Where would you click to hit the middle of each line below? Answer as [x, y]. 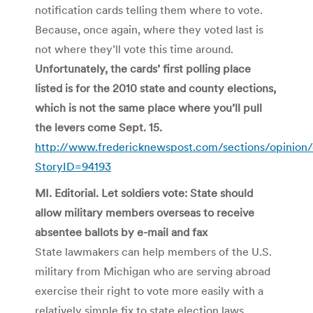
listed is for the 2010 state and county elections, [155, 88]
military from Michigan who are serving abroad [153, 271]
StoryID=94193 [73, 166]
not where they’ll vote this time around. [134, 49]
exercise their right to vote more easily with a [149, 290]
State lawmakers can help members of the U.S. [153, 251]
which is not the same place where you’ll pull [148, 107]
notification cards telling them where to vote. [149, 9]
